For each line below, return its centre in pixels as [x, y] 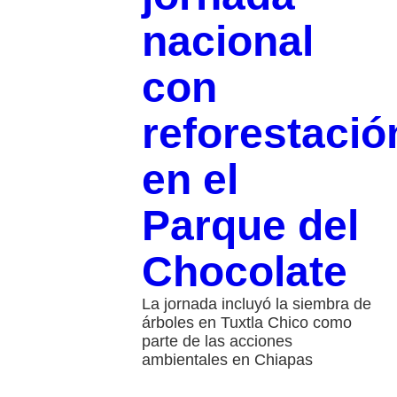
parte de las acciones [217, 341]
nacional [227, 41]
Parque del [250, 225]
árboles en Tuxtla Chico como [246, 322]
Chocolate [244, 271]
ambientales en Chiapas [227, 359]
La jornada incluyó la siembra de [256, 304]
